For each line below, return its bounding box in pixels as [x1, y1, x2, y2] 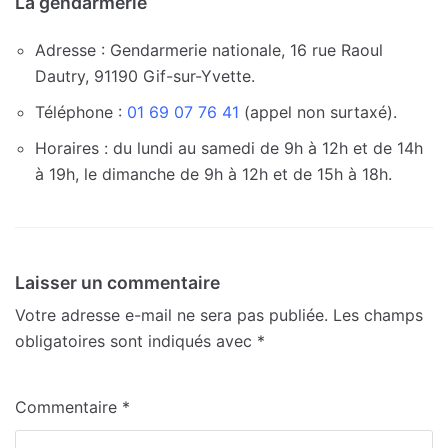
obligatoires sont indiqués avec [15, 330, 257, 351]
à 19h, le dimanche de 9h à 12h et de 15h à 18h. [35, 163, 392, 184]
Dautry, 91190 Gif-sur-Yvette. [35, 65, 255, 86]
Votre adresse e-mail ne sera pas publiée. [15, 304, 328, 325]
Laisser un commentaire [15, 271, 220, 293]
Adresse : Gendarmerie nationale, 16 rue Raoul [35, 39, 383, 60]
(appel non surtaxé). [239, 101, 397, 122]
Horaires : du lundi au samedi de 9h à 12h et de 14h [35, 137, 423, 158]
